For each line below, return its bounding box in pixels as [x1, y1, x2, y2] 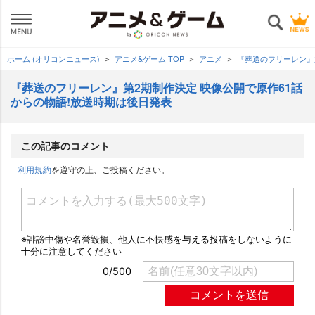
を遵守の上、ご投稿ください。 [51, 163, 169, 175]
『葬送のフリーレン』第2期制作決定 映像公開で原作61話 [11, 79, 302, 96]
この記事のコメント [21, 139, 110, 153]
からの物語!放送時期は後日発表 [11, 94, 172, 110]
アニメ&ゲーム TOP [115, 53, 184, 64]
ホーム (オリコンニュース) [7, 53, 100, 64]
